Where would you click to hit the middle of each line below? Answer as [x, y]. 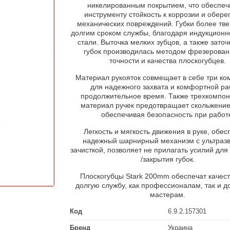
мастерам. [168, 195]
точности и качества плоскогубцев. [168, 61]
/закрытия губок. [168, 159]
